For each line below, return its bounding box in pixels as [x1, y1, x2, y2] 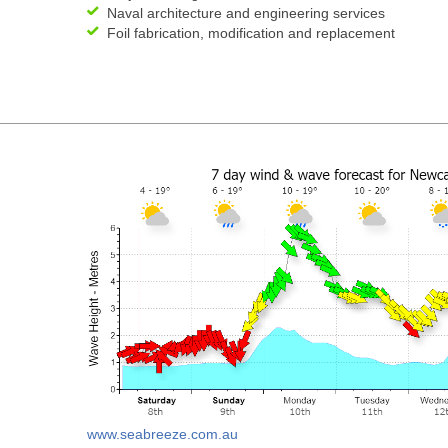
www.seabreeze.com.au [87, 425, 238, 442]
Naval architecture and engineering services [107, 5, 385, 21]
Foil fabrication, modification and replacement [107, 25, 395, 41]
